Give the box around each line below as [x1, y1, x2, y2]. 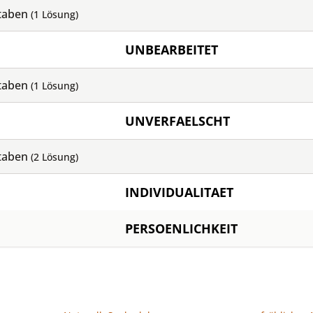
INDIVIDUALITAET [125, 184, 233, 201]
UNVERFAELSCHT [125, 112, 230, 129]
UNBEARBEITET [125, 41, 218, 58]
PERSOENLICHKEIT [125, 220, 238, 237]
